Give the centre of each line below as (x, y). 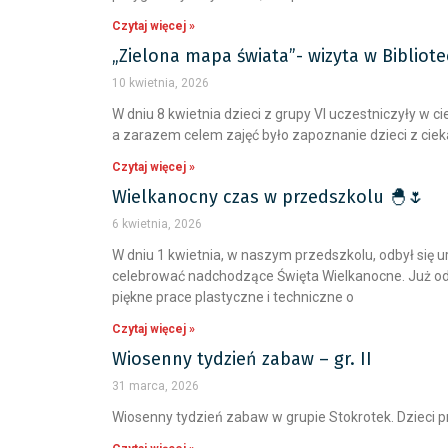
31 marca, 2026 (155, 386)
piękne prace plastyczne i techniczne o (233, 297)
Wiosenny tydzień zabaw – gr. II (242, 359)
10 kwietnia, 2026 (160, 83)
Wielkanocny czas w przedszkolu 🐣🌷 (268, 197)
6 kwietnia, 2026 (157, 224)
